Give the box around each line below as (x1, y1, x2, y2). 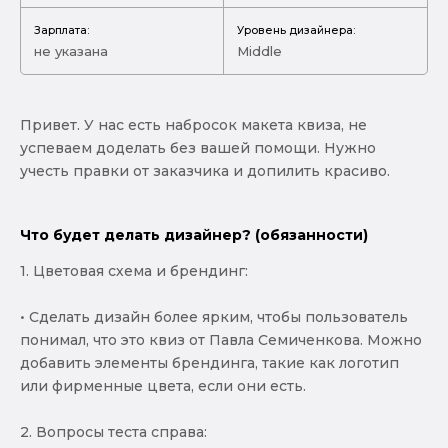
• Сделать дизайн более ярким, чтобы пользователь (20, 307, 408, 326)
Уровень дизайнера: (237, 23, 355, 37)
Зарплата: (34, 23, 89, 37)
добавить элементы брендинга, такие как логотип (20, 353, 399, 372)
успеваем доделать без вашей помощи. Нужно (20, 138, 376, 157)
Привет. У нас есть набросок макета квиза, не (20, 115, 367, 134)
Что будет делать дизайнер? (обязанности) (20, 225, 368, 244)
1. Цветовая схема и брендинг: (20, 261, 248, 280)
